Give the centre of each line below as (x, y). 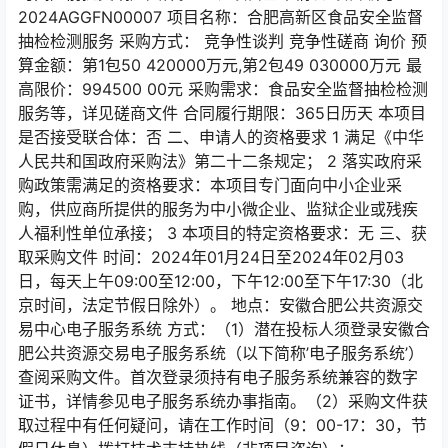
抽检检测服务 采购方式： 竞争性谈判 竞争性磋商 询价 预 (222, 41)
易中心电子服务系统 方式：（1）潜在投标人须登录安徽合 (224, 329)
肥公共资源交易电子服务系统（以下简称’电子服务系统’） (221, 353)
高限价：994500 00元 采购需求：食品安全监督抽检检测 (223, 89)
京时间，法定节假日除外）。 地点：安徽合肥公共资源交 (220, 305)
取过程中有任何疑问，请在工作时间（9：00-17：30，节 (222, 425)
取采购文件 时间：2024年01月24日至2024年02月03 (211, 257)
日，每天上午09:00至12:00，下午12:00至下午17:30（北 (220, 281)
